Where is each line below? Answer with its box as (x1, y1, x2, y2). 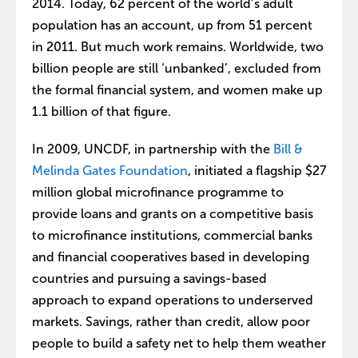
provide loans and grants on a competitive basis (32, 207, 313, 221)
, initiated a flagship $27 (188, 164, 326, 177)
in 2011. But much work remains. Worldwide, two (32, 40, 324, 54)
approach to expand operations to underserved (32, 293, 313, 307)
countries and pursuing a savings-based (32, 272, 267, 285)
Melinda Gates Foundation (32, 164, 188, 177)
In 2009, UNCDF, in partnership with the (32, 142, 273, 156)
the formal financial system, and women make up (32, 83, 323, 97)
